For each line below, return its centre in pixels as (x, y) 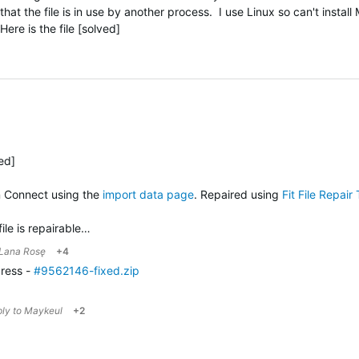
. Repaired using (236, 194)
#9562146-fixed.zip (87, 270)
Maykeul (43, 311)
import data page (148, 194)
